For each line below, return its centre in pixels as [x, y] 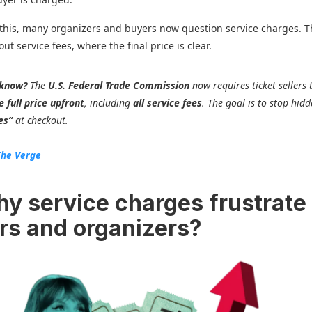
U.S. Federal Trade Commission [119, 85]
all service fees [168, 103]
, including [109, 103]
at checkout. [41, 120]
